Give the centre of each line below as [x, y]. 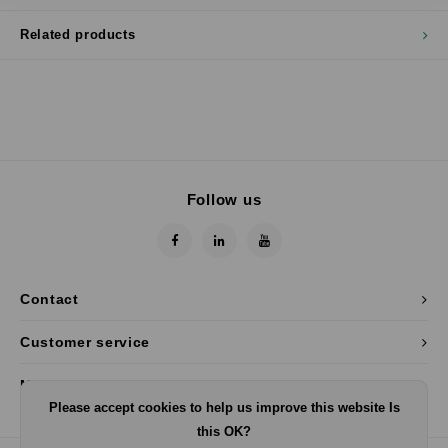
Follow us [224, 199]
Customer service [85, 342]
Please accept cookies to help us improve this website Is [224, 407]
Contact [49, 299]
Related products [78, 34]
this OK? [224, 431]
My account [63, 385]
